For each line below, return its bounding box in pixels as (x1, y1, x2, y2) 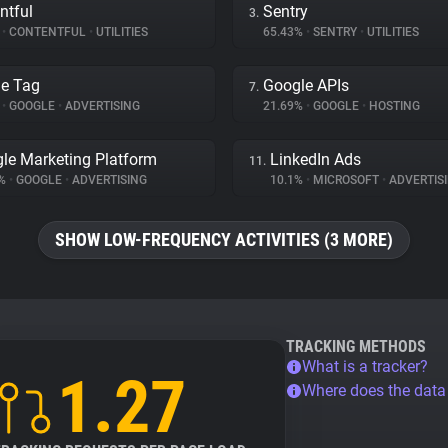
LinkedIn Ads (270, 150, 361, 169)
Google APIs (263, 76, 349, 95)
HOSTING (366, 99, 420, 113)
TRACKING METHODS (286, 337, 426, 356)
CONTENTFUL (6, 25, 89, 39)
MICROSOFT (310, 173, 382, 187)
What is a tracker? (302, 357, 428, 376)
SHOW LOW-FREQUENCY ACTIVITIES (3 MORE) (55, 229, 393, 250)
